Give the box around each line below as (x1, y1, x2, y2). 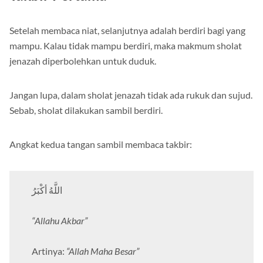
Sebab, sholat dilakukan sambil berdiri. (9, 104, 163, 116)
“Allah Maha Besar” (66, 245, 139, 257)
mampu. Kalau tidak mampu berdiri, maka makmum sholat (9, 40, 242, 52)
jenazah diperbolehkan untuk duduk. (9, 55, 156, 67)
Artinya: (32, 245, 66, 257)
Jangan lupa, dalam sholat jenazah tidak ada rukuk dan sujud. (9, 89, 252, 101)
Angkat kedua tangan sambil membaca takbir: (9, 139, 192, 150)
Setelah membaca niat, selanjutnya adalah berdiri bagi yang (9, 25, 245, 36)
